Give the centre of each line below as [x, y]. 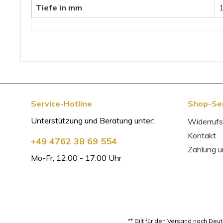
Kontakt [202, 135]
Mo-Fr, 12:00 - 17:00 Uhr [76, 158]
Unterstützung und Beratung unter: [93, 120]
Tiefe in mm [59, 7]
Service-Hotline [61, 104]
